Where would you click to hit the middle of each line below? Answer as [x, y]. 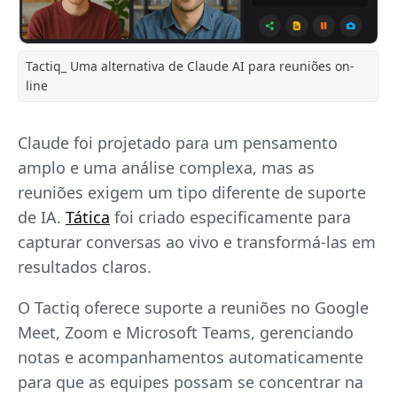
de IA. [42, 218]
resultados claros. [85, 267]
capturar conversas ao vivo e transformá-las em [197, 242]
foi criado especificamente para [230, 218]
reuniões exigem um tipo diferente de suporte [192, 193]
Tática [88, 218]
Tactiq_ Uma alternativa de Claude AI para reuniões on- [190, 66]
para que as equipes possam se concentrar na [191, 382]
